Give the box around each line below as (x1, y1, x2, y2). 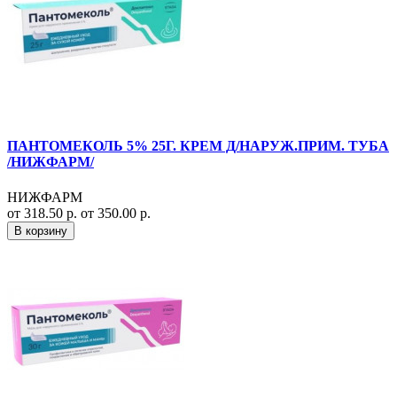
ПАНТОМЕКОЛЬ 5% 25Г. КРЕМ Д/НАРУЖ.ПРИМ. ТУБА (7, 138, 389, 154)
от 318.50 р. (7, 205, 81, 221)
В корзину (14, 223, 67, 237)
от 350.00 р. (81, 205, 151, 221)
